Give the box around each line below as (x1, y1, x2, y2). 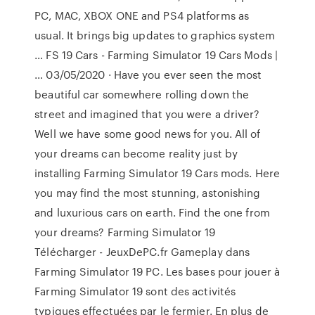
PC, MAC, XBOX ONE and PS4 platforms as (34, 8, 250, 23)
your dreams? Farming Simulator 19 (34, 224, 216, 240)
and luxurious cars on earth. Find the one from (34, 205, 270, 220)
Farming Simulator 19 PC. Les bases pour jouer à (34, 264, 280, 279)
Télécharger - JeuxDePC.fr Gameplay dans (34, 244, 250, 259)
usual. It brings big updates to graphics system (34, 27, 275, 43)
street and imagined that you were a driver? (34, 106, 260, 122)
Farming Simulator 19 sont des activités (34, 283, 236, 299)
